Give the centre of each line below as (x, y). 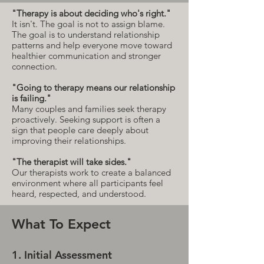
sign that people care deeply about (80, 130)
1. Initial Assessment (62, 255)
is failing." (32, 98)
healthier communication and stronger (86, 56)
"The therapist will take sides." (72, 162)
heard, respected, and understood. (79, 194)
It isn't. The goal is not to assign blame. (88, 24)
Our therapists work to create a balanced (91, 172)
